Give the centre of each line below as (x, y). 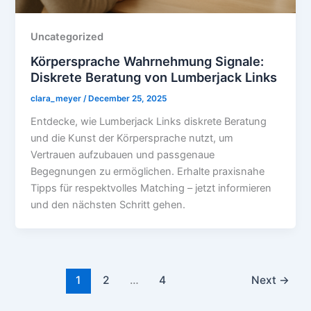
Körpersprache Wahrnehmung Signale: (148, 61)
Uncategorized (67, 37)
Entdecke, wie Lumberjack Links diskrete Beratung (149, 121)
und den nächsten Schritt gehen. (108, 204)
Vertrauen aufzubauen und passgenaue (123, 154)
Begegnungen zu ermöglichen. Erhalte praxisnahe (148, 171)
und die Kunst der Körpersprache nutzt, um (132, 138)
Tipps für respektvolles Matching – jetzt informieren (151, 188)
